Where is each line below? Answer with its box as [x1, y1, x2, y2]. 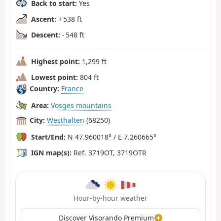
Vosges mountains [51, 100, 111, 110]
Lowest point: [31, 72, 78, 82]
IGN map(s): [31, 147, 72, 157]
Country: [30, 84, 59, 94]
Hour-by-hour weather [74, 193, 147, 203]
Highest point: [31, 56, 80, 66]
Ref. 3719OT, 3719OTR [72, 147, 147, 157]
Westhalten [47, 115, 84, 125]
